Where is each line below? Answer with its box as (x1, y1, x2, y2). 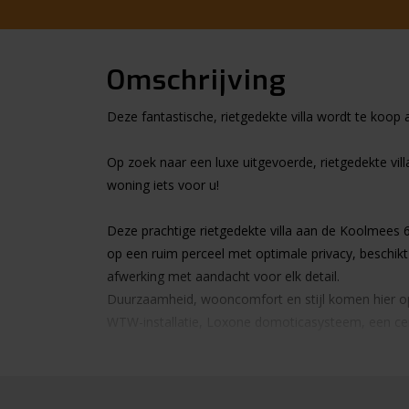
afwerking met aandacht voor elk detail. (107, 267, 340, 285)
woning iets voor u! (107, 176, 219, 194)
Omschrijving (107, 62, 287, 99)
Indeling (107, 359, 152, 376)
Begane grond (107, 382, 191, 399)
